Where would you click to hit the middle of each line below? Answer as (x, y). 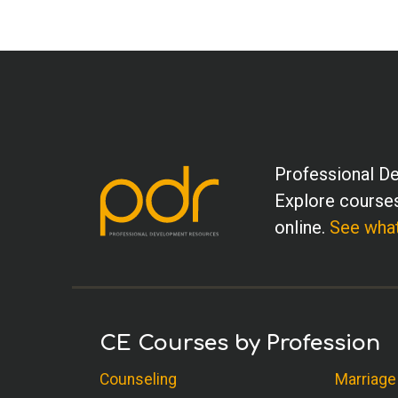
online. (302, 227)
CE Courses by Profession (240, 343)
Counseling (138, 379)
